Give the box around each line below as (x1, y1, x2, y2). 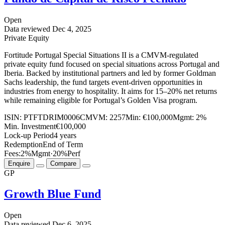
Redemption (4, 140, 43, 149)
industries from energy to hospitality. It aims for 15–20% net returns (4, 86, 217, 95)
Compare (50, 159, 76, 167)
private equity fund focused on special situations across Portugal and (4, 59, 219, 68)
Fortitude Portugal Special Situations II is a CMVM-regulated (4, 50, 198, 59)
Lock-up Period (4, 131, 54, 140)
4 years (54, 131, 76, 140)
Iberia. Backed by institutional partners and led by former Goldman (4, 68, 216, 77)
